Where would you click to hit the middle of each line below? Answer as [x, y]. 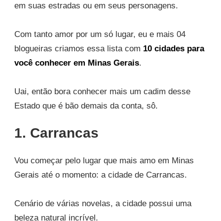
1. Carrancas [56, 133]
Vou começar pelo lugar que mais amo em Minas [104, 160]
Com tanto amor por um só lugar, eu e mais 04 [100, 34]
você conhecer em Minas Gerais [77, 63]
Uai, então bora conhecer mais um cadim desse [102, 91]
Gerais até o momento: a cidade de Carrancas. [101, 175]
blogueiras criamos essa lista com [79, 48]
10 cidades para [174, 48]
